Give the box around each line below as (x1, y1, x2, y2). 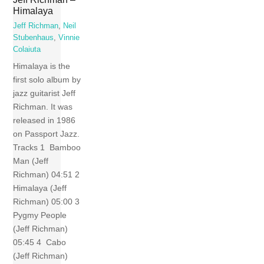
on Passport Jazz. (13, 128, 80, 138)
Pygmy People (13, 210, 67, 220)
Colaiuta (13, 45, 41, 54)
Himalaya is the (13, 61, 71, 71)
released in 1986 (13, 115, 76, 125)
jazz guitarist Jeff (13, 88, 76, 98)
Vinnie (58, 34, 80, 42)
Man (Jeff (13, 156, 49, 166)
